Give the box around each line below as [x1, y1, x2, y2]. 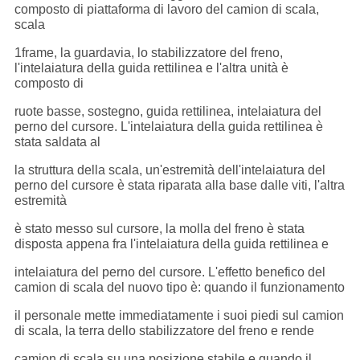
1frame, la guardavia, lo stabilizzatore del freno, [14, 46, 283, 60]
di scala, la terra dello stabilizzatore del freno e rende [14, 324, 314, 338]
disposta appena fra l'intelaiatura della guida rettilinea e [14, 237, 329, 252]
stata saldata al [14, 135, 100, 149]
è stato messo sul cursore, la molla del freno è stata [14, 222, 305, 236]
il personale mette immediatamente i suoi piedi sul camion [14, 309, 344, 323]
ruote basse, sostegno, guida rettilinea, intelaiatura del [14, 104, 321, 119]
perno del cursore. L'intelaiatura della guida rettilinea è [14, 120, 323, 134]
